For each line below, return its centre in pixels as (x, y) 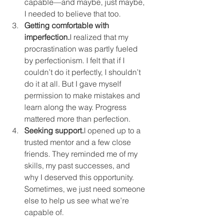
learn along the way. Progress (76, 107)
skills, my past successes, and (78, 165)
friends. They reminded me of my (82, 154)
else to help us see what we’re (78, 200)
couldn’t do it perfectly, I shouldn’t (83, 72)
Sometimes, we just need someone (86, 189)
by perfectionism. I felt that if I (75, 60)
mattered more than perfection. (77, 119)
